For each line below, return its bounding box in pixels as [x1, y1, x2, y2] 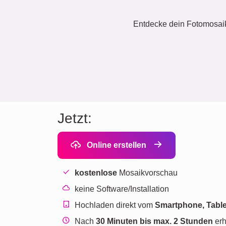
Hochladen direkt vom [75, 201, 155, 209]
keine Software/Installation [75, 185, 169, 193]
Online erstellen [83, 141, 148, 149]
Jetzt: [58, 110, 92, 126]
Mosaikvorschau [117, 168, 178, 177]
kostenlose [75, 168, 118, 177]
